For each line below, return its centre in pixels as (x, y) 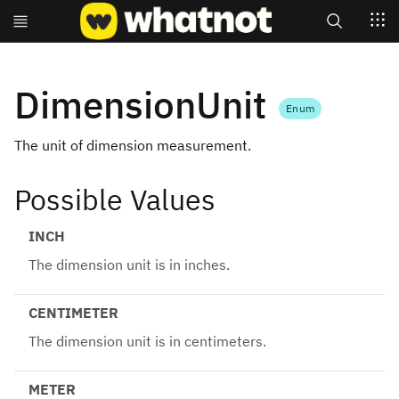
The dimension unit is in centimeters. (147, 342)
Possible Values (115, 200)
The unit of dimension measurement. (133, 145)
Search (334, 65)
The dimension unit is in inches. (129, 265)
